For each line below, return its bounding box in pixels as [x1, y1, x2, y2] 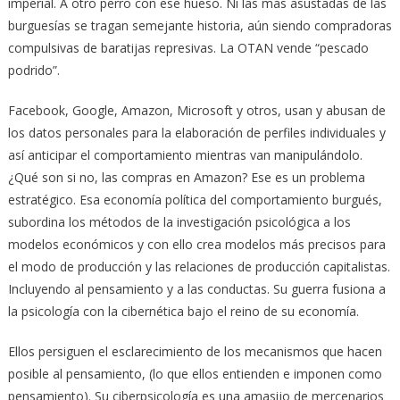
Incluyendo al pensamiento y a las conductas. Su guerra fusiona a [7, 279, 386, 297]
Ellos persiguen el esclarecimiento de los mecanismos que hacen [7, 342, 382, 360]
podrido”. [7, 61, 60, 79]
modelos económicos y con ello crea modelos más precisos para [7, 235, 386, 253]
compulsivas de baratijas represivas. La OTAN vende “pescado [7, 38, 369, 56]
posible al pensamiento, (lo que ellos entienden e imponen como [7, 364, 382, 382]
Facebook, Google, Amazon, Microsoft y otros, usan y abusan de [7, 101, 386, 119]
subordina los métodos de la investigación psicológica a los [7, 212, 351, 230]
